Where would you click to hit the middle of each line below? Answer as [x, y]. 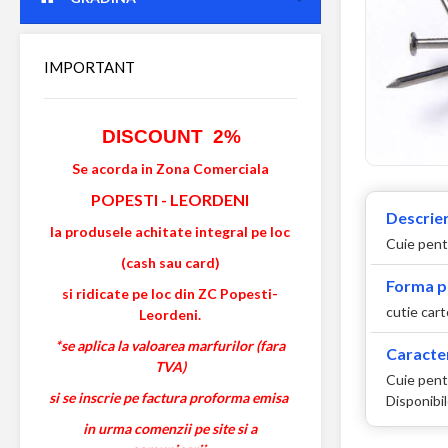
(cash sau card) [170, 262]
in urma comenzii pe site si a [170, 428]
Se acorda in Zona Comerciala [170, 168]
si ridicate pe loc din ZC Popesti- [170, 293]
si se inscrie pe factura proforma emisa [170, 397]
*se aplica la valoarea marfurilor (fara [170, 345]
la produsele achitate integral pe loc [170, 231]
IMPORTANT [89, 67]
